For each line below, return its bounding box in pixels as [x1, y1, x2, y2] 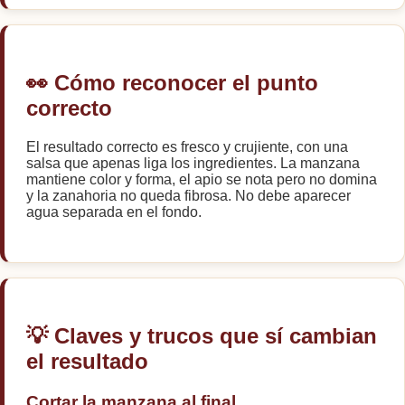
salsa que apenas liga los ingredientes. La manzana [26, 155, 360, 171]
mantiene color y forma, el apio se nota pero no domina [26, 171, 377, 187]
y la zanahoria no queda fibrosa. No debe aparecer [26, 187, 351, 203]
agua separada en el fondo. [26, 203, 202, 220]
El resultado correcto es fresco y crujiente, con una [26, 138, 348, 155]
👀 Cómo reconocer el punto [26, 70, 318, 95]
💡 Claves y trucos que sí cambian [26, 323, 377, 348]
